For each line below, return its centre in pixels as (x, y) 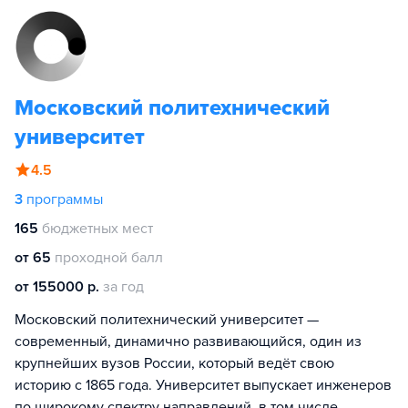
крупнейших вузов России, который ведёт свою (174, 363)
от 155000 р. (57, 287)
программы (65, 199)
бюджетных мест (97, 229)
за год (123, 287)
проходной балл (109, 258)
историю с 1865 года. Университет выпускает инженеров (203, 385)
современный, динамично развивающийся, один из (188, 342)
